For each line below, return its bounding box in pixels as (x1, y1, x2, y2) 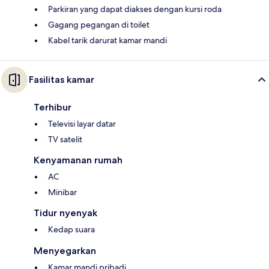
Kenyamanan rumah (34, 154, 122, 166)
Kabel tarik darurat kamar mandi (48, 34, 167, 46)
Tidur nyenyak (34, 207, 97, 219)
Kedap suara (48, 223, 95, 235)
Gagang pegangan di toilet (48, 19, 150, 30)
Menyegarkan (34, 244, 96, 256)
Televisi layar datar (48, 118, 116, 129)
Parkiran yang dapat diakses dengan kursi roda (48, 3, 222, 14)
